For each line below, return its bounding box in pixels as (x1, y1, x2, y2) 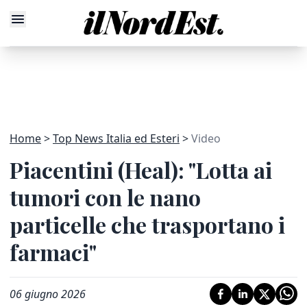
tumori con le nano (10, 182, 201, 212)
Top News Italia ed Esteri (53, 131, 180, 146)
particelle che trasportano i (10, 210, 285, 239)
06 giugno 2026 (10, 286, 86, 302)
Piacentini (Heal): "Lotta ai (10, 155, 272, 184)
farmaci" (10, 237, 97, 267)
